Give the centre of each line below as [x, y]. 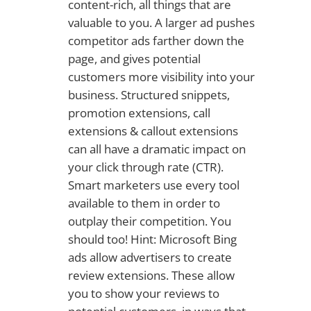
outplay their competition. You [149, 221]
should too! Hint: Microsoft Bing [152, 239]
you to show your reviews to [143, 293]
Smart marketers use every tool [153, 185]
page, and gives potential [134, 58]
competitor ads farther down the [156, 40]
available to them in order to [144, 203]
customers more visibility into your [161, 76]
